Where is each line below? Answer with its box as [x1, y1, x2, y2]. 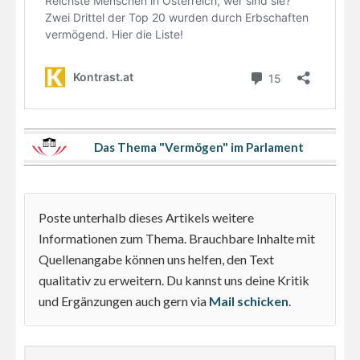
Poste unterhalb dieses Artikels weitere [39, 209, 254, 225]
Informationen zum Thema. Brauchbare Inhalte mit [39, 230, 315, 246]
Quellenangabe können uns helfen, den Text [39, 251, 274, 267]
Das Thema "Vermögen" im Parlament [94, 139, 304, 154]
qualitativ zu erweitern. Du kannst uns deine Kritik [39, 272, 309, 288]
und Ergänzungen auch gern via [39, 292, 209, 309]
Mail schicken [209, 292, 288, 309]
